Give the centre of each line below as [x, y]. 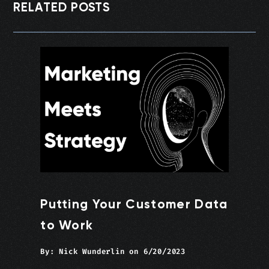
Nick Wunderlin [92, 252]
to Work [67, 225]
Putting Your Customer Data [134, 204]
